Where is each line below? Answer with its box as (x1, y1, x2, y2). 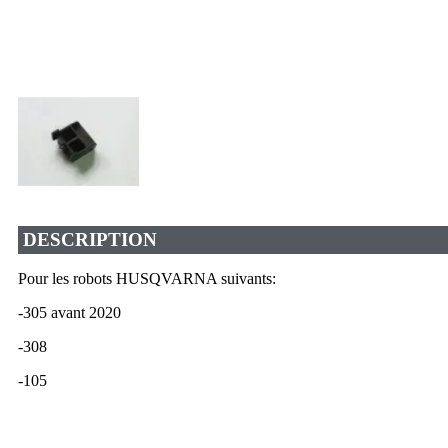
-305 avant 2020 (18, 303, 121, 321)
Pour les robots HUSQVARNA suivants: (18, 269, 276, 287)
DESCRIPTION (23, 228, 157, 250)
